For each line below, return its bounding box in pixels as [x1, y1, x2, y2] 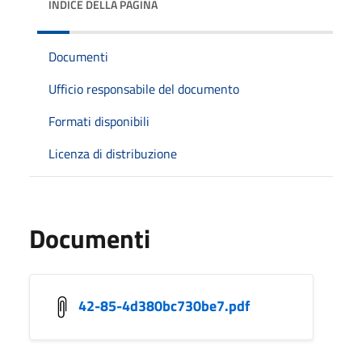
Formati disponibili [48, 111, 149, 131]
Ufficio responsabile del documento [48, 78, 239, 99]
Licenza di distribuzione [48, 143, 177, 163]
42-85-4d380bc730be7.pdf [78, 294, 250, 317]
